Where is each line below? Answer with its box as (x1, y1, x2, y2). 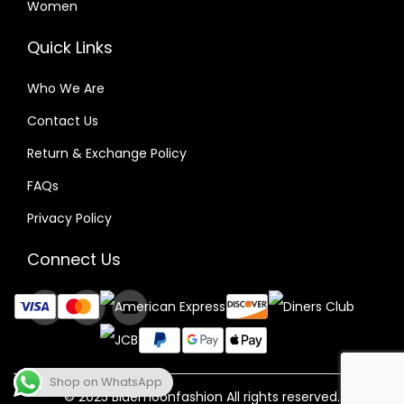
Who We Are (27, 78, 105, 97)
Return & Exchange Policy (27, 143, 187, 162)
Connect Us (27, 247, 121, 271)
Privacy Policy (27, 208, 112, 227)
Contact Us (27, 111, 98, 130)
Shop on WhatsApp (50, 373, 162, 390)
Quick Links (27, 35, 113, 59)
